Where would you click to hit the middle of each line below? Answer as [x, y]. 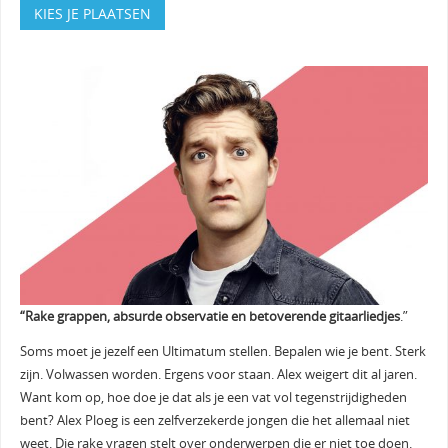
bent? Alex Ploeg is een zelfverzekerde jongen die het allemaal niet [214, 421]
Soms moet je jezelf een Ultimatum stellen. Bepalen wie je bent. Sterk [222, 352]
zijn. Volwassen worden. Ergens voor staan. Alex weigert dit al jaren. [218, 375]
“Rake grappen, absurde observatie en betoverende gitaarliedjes [209, 316]
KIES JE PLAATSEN [92, 14]
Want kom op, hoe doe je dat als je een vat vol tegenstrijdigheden [213, 398]
